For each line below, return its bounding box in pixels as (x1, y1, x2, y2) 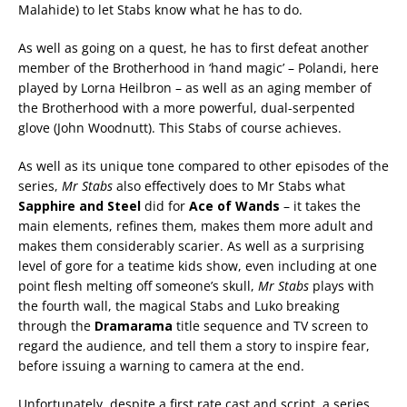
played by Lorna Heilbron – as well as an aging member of (18, 79, 372, 97)
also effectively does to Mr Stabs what (113, 177, 345, 195)
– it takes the (280, 197, 361, 215)
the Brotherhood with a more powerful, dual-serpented (18, 99, 355, 117)
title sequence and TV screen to (173, 317, 368, 335)
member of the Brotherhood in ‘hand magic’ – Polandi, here (18, 59, 379, 77)
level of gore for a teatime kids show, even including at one (18, 257, 377, 275)
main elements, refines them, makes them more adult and (18, 217, 373, 235)
